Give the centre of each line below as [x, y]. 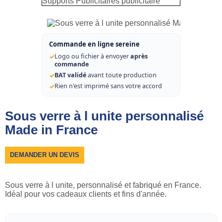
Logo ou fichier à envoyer [92, 56]
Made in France [51, 130]
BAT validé [70, 75]
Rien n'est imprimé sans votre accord [108, 86]
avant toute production [121, 75]
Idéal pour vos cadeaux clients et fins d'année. [86, 194]
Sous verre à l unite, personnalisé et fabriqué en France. [103, 185]
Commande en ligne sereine [94, 44]
